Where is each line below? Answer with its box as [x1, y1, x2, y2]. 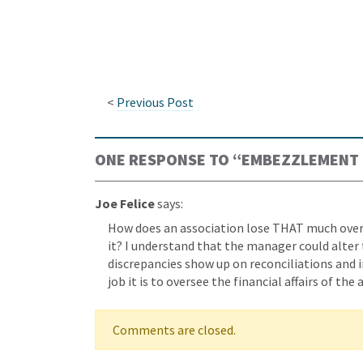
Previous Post [117, 94, 194, 111]
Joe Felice [95, 195, 155, 212]
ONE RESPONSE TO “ [95, 149, 241, 170]
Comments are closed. [113, 322, 236, 339]
